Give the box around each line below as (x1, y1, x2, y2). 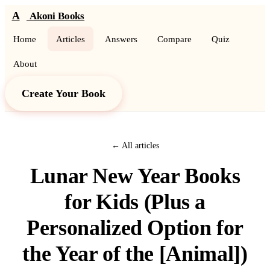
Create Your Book (22, 87, 105, 99)
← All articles (111, 140, 159, 150)
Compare (157, 34, 192, 44)
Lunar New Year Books (30, 164, 240, 188)
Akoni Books (30, 10, 85, 22)
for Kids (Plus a (64, 190, 206, 214)
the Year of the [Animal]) (22, 242, 248, 266)
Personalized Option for (27, 216, 243, 240)
